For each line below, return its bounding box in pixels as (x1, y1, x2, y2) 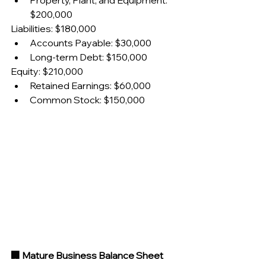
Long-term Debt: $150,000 (30, 51, 147, 64)
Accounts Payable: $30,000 (30, 37, 151, 49)
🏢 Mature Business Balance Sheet (11, 249, 163, 261)
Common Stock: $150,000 (30, 94, 145, 106)
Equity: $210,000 (11, 65, 83, 78)
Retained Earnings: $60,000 (30, 80, 151, 92)
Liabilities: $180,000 (11, 23, 96, 35)
